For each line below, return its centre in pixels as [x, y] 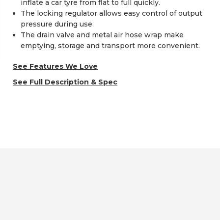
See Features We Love [55, 67]
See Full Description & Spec [65, 82]
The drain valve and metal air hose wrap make [102, 35]
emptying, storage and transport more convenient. [110, 46]
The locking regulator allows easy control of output [112, 14]
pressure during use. [57, 24]
